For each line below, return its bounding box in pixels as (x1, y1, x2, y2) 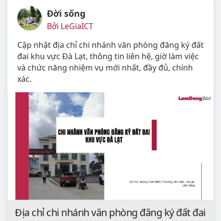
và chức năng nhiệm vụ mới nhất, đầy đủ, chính (17, 62, 193, 74)
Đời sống (47, 7, 85, 20)
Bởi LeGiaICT (47, 21, 93, 32)
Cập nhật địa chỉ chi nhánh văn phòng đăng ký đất (17, 39, 204, 51)
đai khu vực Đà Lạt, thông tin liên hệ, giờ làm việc (17, 51, 199, 62)
